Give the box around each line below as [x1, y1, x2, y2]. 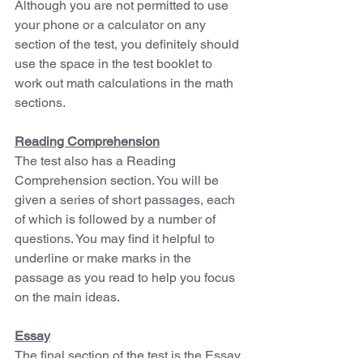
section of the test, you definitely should [15, 36, 242, 53]
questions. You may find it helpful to [15, 231, 218, 247]
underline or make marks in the [15, 250, 194, 267]
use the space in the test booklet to [15, 56, 216, 72]
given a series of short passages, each [15, 192, 238, 208]
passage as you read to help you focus [15, 270, 238, 286]
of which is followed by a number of [15, 211, 219, 228]
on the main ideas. [15, 289, 120, 305]
